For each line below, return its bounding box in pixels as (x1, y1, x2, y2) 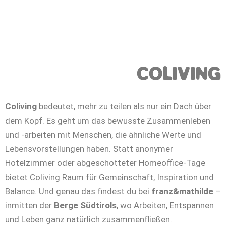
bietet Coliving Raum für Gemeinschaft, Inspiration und (5, 172, 214, 182)
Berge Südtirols (54, 200, 117, 210)
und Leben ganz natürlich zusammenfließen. (5, 214, 172, 224)
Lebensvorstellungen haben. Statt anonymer (5, 143, 173, 154)
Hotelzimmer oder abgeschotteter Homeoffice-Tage (5, 157, 205, 168)
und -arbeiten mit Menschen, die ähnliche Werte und (5, 129, 201, 140)
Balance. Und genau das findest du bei (5, 186, 151, 196)
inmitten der (5, 200, 54, 210)
